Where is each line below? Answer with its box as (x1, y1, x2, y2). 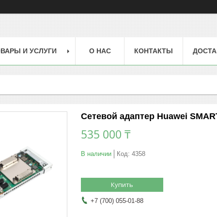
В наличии (81, 150, 111, 157)
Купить (111, 180, 133, 189)
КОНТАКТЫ (134, 46, 173, 55)
